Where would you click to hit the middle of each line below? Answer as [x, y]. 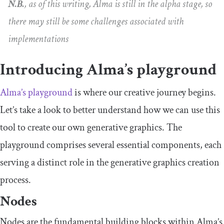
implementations [38, 39]
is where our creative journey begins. [144, 93]
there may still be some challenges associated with [96, 22]
